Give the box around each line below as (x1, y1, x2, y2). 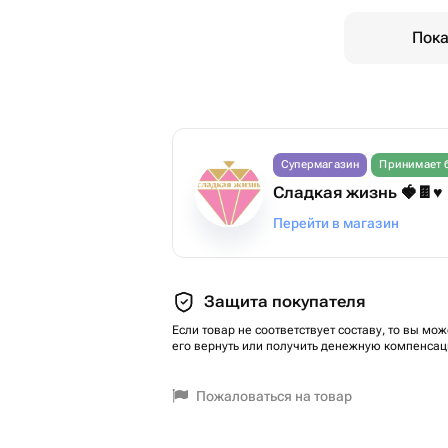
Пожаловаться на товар (196, 388, 352, 404)
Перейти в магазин (273, 215, 399, 231)
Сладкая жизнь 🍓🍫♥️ (273, 183, 443, 202)
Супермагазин (281, 158, 360, 171)
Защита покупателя (204, 292, 365, 311)
